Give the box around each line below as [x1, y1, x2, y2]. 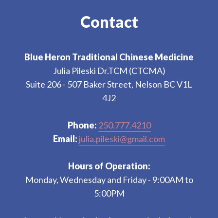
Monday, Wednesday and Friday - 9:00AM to [25, 174, 193, 185]
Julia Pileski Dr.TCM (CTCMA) [53, 65, 165, 76]
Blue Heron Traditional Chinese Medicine [24, 52, 194, 62]
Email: [53, 133, 77, 144]
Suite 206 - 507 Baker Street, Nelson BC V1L [26, 79, 192, 90]
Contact [80, 12, 138, 31]
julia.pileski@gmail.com [79, 133, 165, 144]
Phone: [67, 120, 97, 130]
